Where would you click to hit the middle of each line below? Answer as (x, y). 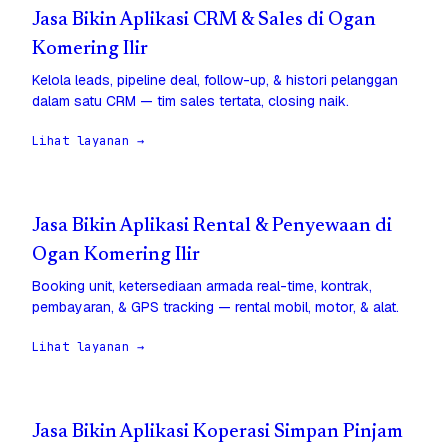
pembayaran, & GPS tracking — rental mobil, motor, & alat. (215, 307)
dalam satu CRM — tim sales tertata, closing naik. (190, 101)
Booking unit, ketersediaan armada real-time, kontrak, (202, 286)
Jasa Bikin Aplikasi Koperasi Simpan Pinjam (217, 433)
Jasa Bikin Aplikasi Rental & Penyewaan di (212, 227)
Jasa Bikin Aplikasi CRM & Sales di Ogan (204, 21)
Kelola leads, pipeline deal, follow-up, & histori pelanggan (215, 80)
